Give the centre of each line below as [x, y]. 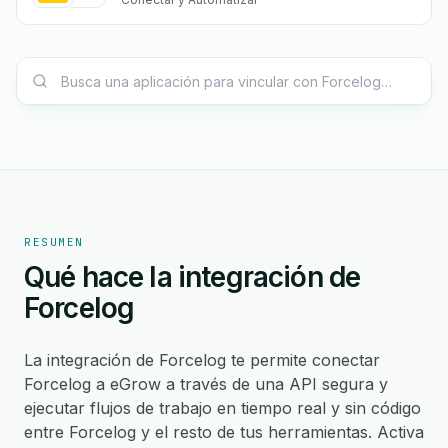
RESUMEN [54, 242]
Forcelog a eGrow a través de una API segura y [206, 384]
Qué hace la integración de [192, 277]
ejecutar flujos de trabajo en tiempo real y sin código [222, 408]
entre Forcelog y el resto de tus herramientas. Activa [224, 432]
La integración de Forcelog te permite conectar [202, 360]
